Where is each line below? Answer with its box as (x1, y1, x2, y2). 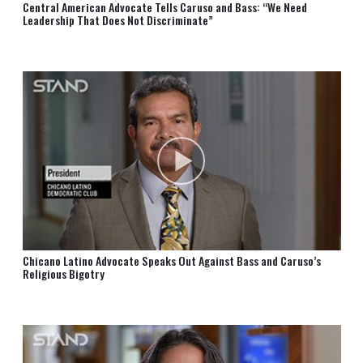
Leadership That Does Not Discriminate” (22, 11, 213, 28)
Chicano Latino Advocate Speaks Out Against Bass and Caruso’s (22, 252, 321, 270)
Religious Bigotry (22, 265, 105, 283)
